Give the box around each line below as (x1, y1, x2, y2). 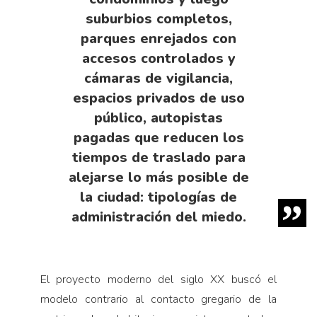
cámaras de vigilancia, (84, 68, 233, 88)
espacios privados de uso (72, 88, 245, 108)
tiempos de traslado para (71, 147, 246, 167)
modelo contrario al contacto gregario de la (40, 291, 277, 307)
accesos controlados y (81, 48, 236, 68)
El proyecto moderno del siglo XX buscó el (40, 271, 277, 287)
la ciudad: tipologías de (80, 187, 237, 207)
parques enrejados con (81, 28, 236, 48)
